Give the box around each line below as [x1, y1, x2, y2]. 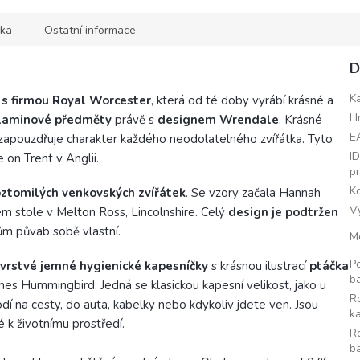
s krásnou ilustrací [208, 258, 309, 275]
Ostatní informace [44, 22, 136, 39]
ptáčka [309, 258, 349, 275]
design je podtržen [228, 204, 338, 221]
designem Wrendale [157, 112, 279, 129]
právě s [112, 112, 157, 129]
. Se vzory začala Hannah [186, 185, 321, 202]
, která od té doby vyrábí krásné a [151, 92, 333, 109]
